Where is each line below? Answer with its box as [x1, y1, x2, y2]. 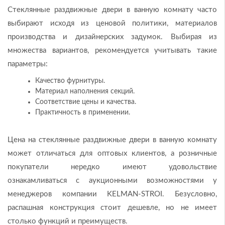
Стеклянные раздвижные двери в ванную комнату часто [8, 6, 217, 14]
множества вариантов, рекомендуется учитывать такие [8, 46, 217, 54]
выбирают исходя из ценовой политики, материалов [8, 19, 217, 27]
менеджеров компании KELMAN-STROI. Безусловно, [8, 190, 217, 198]
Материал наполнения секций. [35, 87, 135, 95]
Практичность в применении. [35, 108, 130, 116]
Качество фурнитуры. [35, 77, 105, 84]
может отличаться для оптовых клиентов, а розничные [8, 149, 217, 157]
